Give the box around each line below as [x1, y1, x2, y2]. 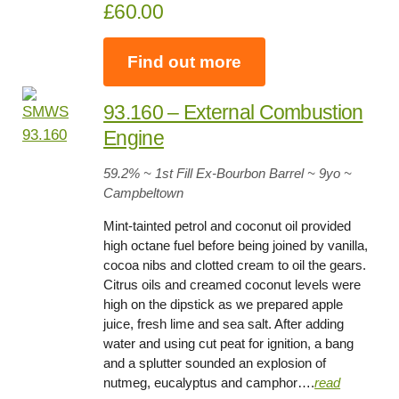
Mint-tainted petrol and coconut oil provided [103, 218, 352, 234]
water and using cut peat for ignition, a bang [103, 336, 354, 352]
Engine [103, 126, 164, 151]
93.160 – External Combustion [103, 101, 363, 125]
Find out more [127, 52, 242, 71]
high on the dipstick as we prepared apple [103, 297, 344, 313]
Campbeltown [103, 185, 184, 201]
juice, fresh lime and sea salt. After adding [103, 316, 345, 332]
